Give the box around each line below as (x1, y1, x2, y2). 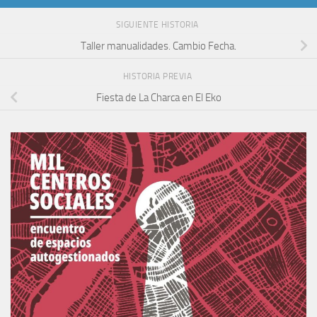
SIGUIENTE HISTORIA (115, 20, 202, 30)
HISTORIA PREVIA (122, 71, 195, 82)
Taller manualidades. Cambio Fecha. (81, 40, 236, 52)
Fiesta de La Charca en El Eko (96, 91, 221, 104)
